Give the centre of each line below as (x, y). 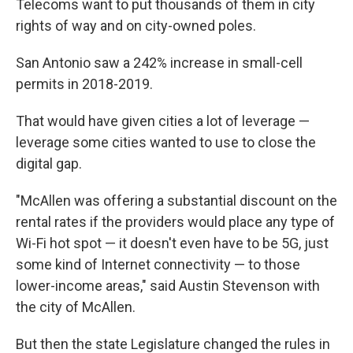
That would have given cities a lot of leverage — (163, 121)
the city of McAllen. (76, 307)
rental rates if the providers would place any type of (175, 222)
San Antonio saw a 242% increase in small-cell (159, 63)
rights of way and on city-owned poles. (136, 26)
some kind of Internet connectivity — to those (158, 264)
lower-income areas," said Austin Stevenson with (168, 286)
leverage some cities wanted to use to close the (166, 142)
